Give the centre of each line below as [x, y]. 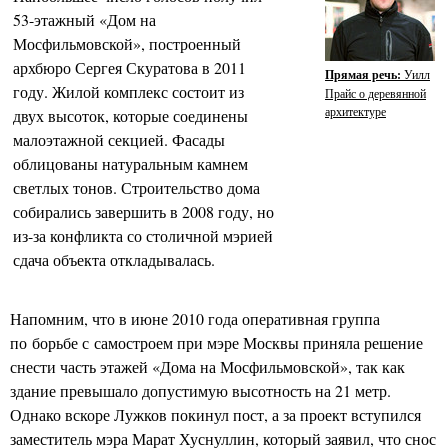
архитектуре [355, 110]
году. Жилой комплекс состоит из [128, 91]
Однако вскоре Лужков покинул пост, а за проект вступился [215, 414]
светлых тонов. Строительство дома [136, 187]
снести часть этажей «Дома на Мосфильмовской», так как [207, 366]
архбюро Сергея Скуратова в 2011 [129, 67]
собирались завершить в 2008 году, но [143, 211]
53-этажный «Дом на [84, 19]
